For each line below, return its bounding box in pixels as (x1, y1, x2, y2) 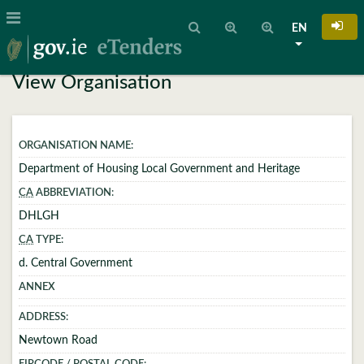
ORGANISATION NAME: (19, 141, 133, 151)
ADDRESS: (19, 312, 68, 323)
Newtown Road (19, 335, 97, 346)
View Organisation (12, 73, 171, 93)
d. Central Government (19, 258, 132, 269)
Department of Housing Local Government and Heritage (19, 163, 300, 175)
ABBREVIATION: (33, 188, 114, 198)
